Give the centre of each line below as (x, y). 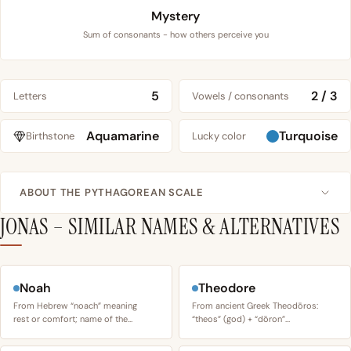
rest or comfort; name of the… (73, 319)
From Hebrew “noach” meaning (75, 306)
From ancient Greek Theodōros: (255, 306)
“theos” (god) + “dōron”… (241, 319)
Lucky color (219, 136)
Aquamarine (123, 136)
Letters (30, 96)
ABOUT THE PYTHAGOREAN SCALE (112, 193)
